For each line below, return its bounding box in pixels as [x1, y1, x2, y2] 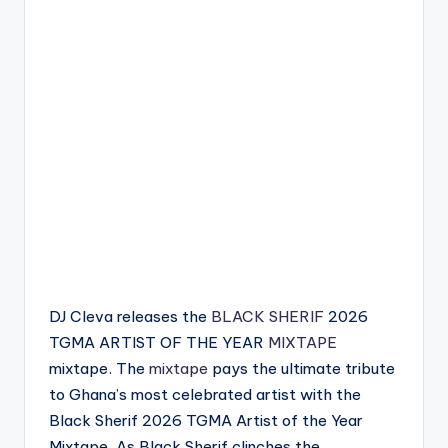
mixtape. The [49, 359, 149, 378]
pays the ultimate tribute [208, 359, 395, 378]
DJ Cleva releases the [49, 307, 211, 326]
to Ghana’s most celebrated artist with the [49, 385, 361, 404]
